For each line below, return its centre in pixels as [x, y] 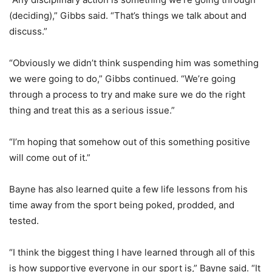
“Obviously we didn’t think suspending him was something [134, 63]
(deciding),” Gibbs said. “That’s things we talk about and [128, 16]
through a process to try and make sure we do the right [127, 95]
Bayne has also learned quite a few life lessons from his [128, 189]
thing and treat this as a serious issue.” [92, 110]
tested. [24, 221]
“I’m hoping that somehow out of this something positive [130, 142]
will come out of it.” [50, 158]
